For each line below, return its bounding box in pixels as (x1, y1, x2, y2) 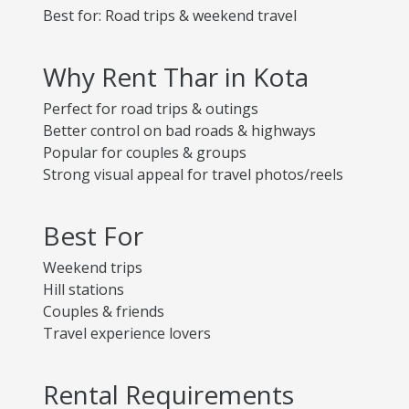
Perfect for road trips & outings (43, 99, 258, 119)
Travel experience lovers (43, 323, 211, 343)
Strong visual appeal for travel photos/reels (43, 164, 343, 184)
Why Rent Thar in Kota (43, 59, 309, 94)
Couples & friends (43, 301, 164, 321)
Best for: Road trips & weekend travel (43, 5, 297, 26)
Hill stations (43, 279, 124, 299)
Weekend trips (43, 257, 142, 278)
